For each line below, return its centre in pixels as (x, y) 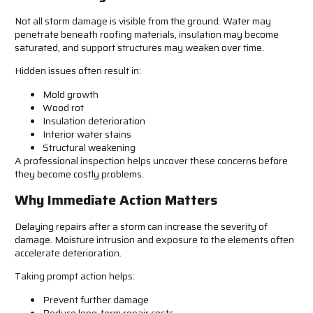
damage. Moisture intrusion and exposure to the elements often (154, 240)
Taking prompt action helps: (75, 276)
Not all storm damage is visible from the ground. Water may (143, 21)
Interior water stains (87, 134)
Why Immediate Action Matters (116, 200)
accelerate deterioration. (68, 253)
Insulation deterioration (94, 121)
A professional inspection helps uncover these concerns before (151, 160)
